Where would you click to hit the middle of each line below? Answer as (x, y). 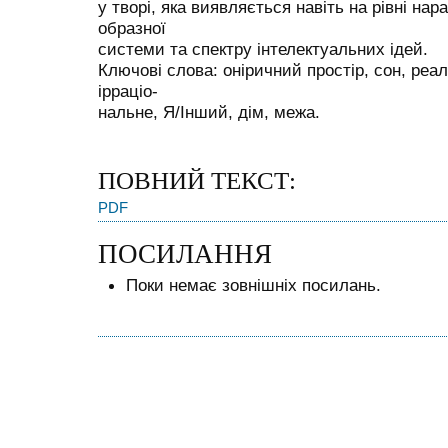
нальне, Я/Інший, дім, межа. (209, 111)
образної (132, 27)
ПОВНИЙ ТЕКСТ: (197, 181)
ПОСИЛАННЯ (185, 253)
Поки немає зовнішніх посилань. (253, 284)
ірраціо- (128, 90)
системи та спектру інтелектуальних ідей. (263, 48)
